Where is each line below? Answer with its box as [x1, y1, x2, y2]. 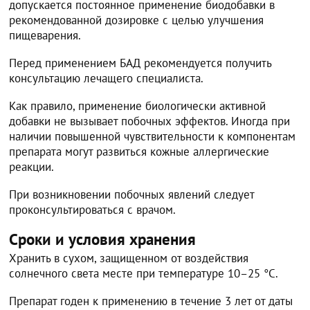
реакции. [9, 158, 55, 174]
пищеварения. [9, 27, 82, 43]
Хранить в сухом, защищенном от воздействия [9, 250, 249, 266]
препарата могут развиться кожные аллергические [9, 143, 270, 159]
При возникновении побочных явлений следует [9, 186, 255, 202]
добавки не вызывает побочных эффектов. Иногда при [9, 113, 291, 129]
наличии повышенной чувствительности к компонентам [9, 128, 296, 144]
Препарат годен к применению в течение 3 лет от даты [9, 293, 293, 309]
